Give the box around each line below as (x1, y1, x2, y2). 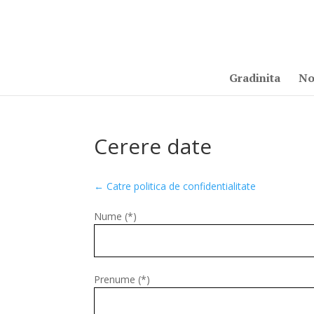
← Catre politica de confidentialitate (94, 179, 257, 193)
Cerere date (94, 132, 212, 161)
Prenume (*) (94, 273, 151, 286)
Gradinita (228, 70, 280, 86)
